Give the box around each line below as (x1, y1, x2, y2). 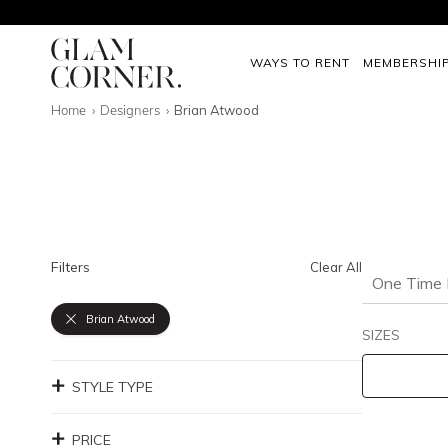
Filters (51, 258, 90, 276)
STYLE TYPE (72, 378, 153, 396)
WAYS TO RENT (250, 54, 350, 70)
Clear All (309, 259, 362, 275)
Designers (100, 102, 164, 118)
